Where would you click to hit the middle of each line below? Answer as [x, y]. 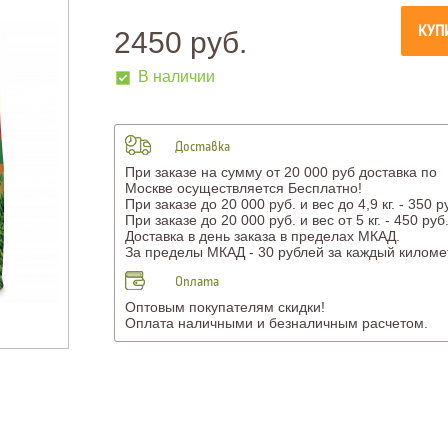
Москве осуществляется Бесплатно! [243, 188]
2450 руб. [180, 42]
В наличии [176, 76]
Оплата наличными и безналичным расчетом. [276, 323]
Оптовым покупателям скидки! [224, 307]
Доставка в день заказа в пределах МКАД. [262, 236]
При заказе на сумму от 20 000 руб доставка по [280, 172]
